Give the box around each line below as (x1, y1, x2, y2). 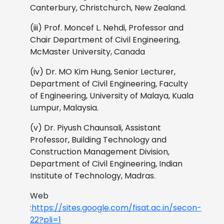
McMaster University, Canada (30, 45, 145, 57)
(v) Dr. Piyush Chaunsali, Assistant (30, 121, 161, 133)
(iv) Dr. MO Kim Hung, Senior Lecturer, (30, 65, 175, 77)
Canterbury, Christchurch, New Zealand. (30, 1, 186, 13)
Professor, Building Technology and (30, 133, 166, 145)
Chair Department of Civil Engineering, (30, 33, 182, 45)
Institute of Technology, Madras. (30, 169, 155, 181)
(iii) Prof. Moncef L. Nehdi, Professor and (30, 21, 183, 33)
